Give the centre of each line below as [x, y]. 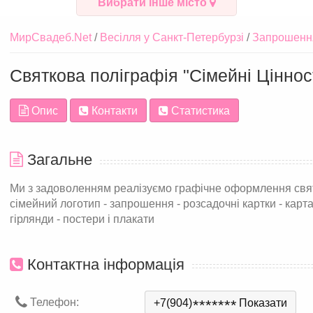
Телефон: [53, 302]
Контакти [113, 111]
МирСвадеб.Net [51, 37]
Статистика [199, 111]
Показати [263, 303]
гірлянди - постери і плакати [82, 219]
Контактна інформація [104, 264]
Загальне [58, 160]
